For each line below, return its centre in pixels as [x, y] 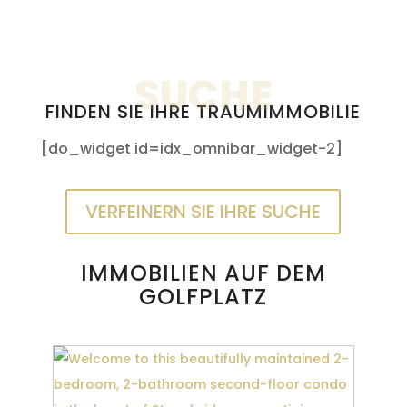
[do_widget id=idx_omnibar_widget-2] [191, 149]
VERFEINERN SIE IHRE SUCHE [203, 212]
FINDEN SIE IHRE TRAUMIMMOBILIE [203, 112]
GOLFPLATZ [203, 297]
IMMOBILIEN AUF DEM [203, 273]
